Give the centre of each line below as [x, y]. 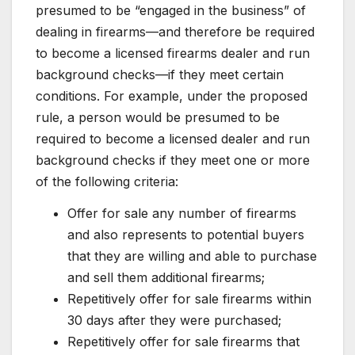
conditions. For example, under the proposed [172, 96]
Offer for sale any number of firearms [182, 213]
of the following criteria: [107, 182]
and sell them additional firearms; [166, 277]
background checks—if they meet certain [160, 75]
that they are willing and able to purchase [192, 256]
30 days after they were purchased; [174, 320]
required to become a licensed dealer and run [173, 139]
